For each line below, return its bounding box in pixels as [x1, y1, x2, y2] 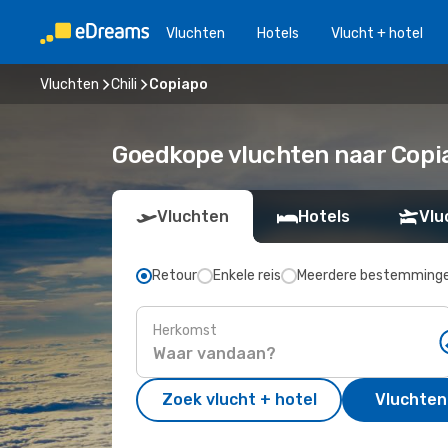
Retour [152, 267, 197, 284]
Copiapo [149, 75, 208, 93]
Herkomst [153, 321, 217, 339]
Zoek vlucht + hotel [161, 390, 317, 409]
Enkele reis [213, 267, 281, 284]
